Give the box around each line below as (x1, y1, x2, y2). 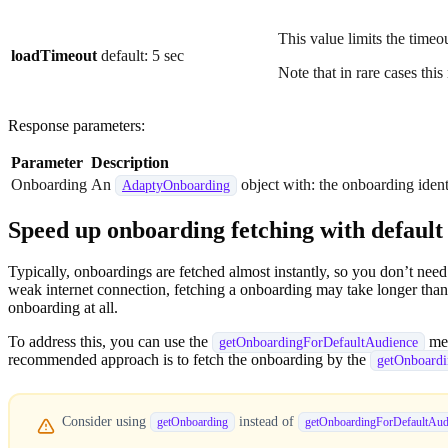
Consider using (61, 413, 150, 429)
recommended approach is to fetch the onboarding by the (8, 351, 370, 369)
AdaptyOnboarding (122, 177, 230, 193)
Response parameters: (8, 116, 145, 134)
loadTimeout (11, 46, 97, 64)
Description (91, 153, 169, 171)
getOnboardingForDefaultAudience (219, 335, 418, 351)
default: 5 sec (101, 46, 184, 64)
